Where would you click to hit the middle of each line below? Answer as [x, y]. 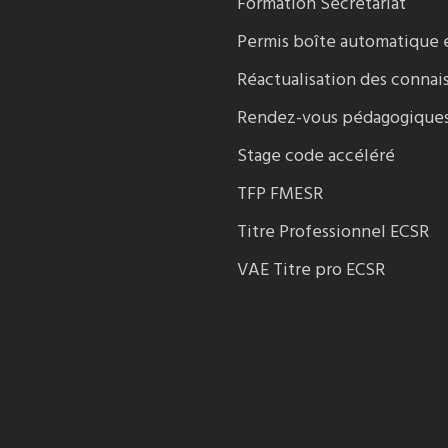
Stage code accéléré [315, 156]
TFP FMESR [279, 194]
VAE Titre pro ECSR [310, 270]
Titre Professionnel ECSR [332, 232]
